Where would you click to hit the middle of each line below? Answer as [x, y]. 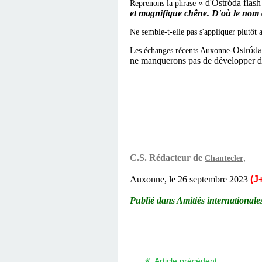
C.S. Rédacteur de [166, 158]
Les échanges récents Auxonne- [182, 51]
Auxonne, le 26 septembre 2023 [189, 179]
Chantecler [224, 158]
